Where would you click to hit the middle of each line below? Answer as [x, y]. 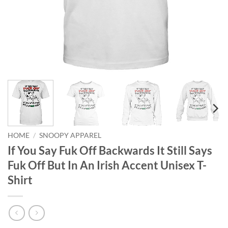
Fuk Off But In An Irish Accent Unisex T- [107, 165]
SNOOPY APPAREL [70, 136]
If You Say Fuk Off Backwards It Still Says [110, 150]
